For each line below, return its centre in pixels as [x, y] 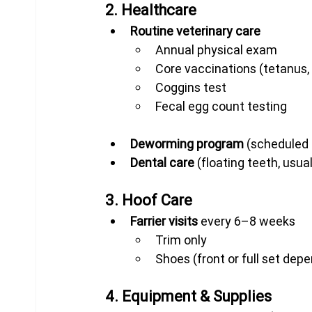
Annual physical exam [217, 49]
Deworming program [187, 143]
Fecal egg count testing [221, 106]
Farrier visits [164, 221]
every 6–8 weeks [247, 221]
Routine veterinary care [196, 31]
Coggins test [191, 87]
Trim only [181, 240]
